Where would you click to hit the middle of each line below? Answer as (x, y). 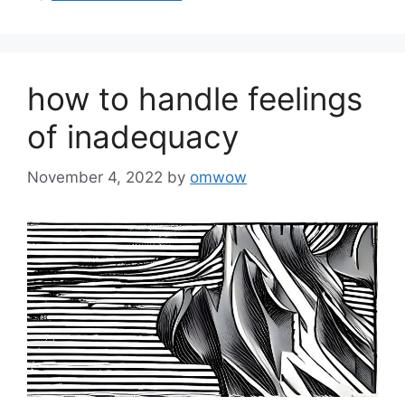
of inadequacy (133, 137)
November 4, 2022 (95, 177)
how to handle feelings (195, 99)
